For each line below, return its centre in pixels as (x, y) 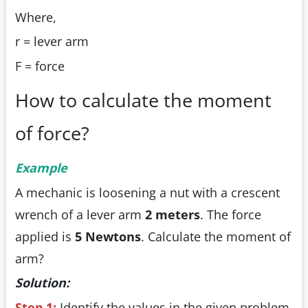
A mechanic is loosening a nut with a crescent (147, 192)
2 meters (173, 214)
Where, (36, 17)
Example (41, 168)
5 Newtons (108, 236)
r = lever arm (52, 42)
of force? (52, 133)
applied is (45, 236)
